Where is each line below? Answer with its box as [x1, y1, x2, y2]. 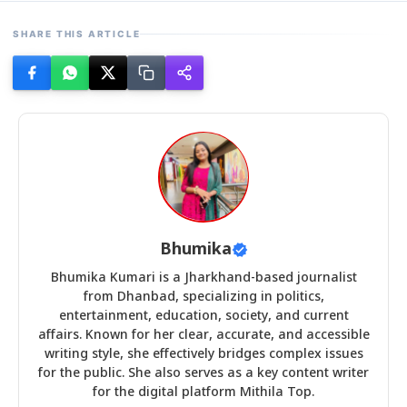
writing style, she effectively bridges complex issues [44, 345, 363, 363]
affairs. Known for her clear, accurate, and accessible [37, 326, 370, 344]
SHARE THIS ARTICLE [13, 27, 141, 39]
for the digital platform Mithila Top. [93, 383, 314, 402]
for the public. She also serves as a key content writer [38, 364, 369, 382]
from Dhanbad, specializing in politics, [83, 288, 324, 306]
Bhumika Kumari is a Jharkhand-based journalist [50, 269, 357, 287]
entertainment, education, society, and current [58, 307, 349, 325]
